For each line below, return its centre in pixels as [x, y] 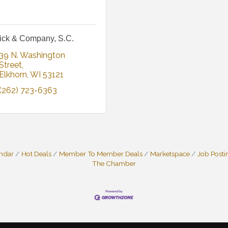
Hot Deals [36, 154]
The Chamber [114, 164]
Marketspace [170, 154]
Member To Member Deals [101, 154]
